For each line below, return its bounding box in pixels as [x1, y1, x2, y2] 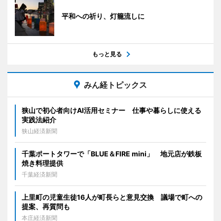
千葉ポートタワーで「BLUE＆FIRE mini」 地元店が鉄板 [22, 149, 202, 158]
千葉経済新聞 [22, 170, 57, 178]
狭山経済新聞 [22, 127, 57, 135]
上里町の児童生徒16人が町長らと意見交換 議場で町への [22, 192, 202, 201]
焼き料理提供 [22, 158, 63, 167]
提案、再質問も [22, 202, 70, 211]
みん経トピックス [84, 79, 147, 90]
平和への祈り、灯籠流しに [62, 11, 145, 20]
